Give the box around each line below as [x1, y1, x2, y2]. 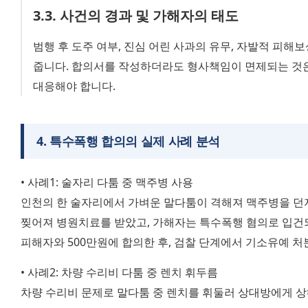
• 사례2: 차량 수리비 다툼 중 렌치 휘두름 [21, 265, 218, 280]
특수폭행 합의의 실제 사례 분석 [49, 133, 220, 150]
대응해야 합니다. [33, 78, 115, 94]
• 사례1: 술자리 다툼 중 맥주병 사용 [21, 175, 193, 190]
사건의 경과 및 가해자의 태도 [60, 6, 239, 25]
